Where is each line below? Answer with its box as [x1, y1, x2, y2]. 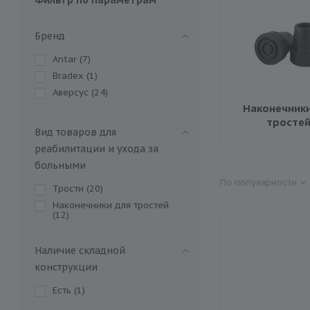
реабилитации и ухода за [35, 142, 158, 155]
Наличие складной [35, 244, 125, 257]
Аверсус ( [53, 86, 94, 98]
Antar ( [53, 53, 82, 65]
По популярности [220, 176, 297, 188]
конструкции [35, 260, 98, 273]
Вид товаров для [35, 125, 116, 138]
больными [35, 158, 86, 172]
